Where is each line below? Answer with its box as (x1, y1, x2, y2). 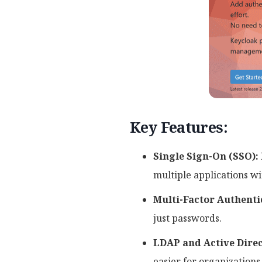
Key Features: (130, 117, 227, 137)
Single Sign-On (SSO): (153, 150, 258, 163)
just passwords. (153, 212, 222, 225)
